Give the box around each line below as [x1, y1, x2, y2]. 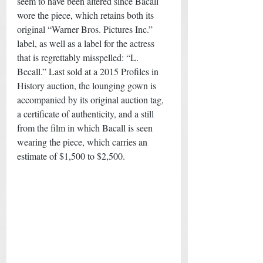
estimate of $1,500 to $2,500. [17, 149, 125, 162]
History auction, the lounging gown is [17, 79, 159, 92]
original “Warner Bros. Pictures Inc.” [17, 22, 155, 35]
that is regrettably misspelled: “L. [17, 50, 141, 63]
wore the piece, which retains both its [17, 8, 156, 21]
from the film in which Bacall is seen [17, 121, 155, 134]
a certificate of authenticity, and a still [17, 107, 156, 120]
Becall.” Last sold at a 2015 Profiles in [17, 65, 161, 77]
